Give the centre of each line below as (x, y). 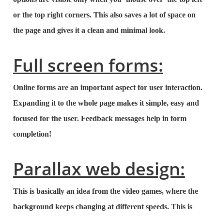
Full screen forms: (88, 65)
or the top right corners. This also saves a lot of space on (104, 15)
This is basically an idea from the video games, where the (105, 191)
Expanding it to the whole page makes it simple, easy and (106, 103)
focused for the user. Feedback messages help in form (100, 118)
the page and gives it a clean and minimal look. (89, 30)
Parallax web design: (99, 169)
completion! (32, 134)
